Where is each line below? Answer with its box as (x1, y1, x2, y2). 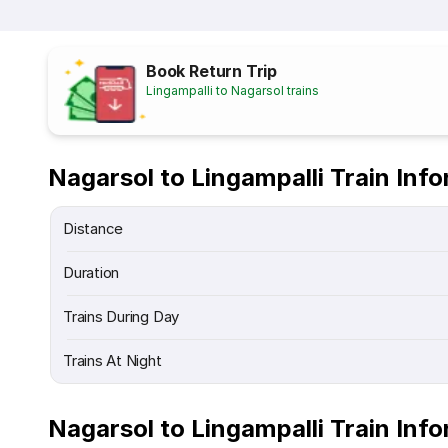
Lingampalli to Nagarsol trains (146, 83, 320, 98)
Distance (63, 219, 124, 238)
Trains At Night (63, 351, 162, 370)
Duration (63, 263, 120, 282)
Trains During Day (63, 307, 180, 326)
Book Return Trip (146, 61, 278, 81)
